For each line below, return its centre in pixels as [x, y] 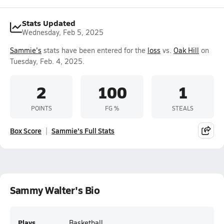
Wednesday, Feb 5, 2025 [63, 32]
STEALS [182, 108]
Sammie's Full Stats [83, 130]
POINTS [41, 108]
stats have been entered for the [94, 50]
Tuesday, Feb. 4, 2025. [47, 61]
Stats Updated [49, 23]
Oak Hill [186, 50]
